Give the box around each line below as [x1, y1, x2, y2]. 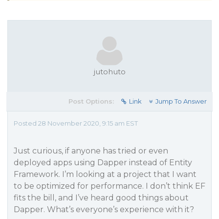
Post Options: [68, 97, 114, 105]
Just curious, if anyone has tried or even [14, 146, 168, 155]
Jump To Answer [155, 97, 207, 105]
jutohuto [93, 67, 126, 76]
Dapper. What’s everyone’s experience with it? [14, 205, 194, 214]
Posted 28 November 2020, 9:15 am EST [14, 119, 138, 127]
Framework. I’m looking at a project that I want [14, 170, 197, 179]
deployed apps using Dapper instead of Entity [14, 158, 192, 167]
